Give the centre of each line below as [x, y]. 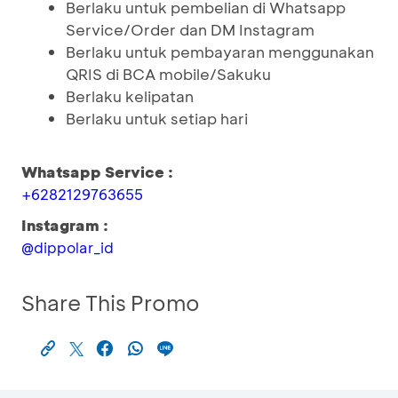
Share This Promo [111, 302]
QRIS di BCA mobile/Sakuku [168, 74]
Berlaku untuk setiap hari [157, 118]
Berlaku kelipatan [130, 96]
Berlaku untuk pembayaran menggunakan [220, 52]
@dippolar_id [68, 247]
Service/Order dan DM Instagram [190, 29]
